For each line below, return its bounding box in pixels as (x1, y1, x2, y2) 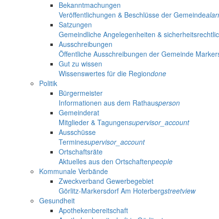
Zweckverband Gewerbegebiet (59, 176, 153, 186)
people (152, 156, 173, 167)
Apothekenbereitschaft (59, 205, 128, 216)
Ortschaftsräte (59, 147, 103, 157)
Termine (59, 137, 84, 147)
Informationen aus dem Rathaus (59, 98, 158, 108)
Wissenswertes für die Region (59, 68, 151, 79)
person (158, 98, 180, 108)
